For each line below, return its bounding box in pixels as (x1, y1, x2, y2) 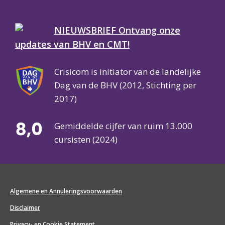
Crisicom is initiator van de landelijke (54, 66, 201, 77)
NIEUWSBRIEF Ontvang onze (54, 24, 180, 36)
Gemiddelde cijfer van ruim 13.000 (54, 120, 192, 132)
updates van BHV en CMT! (15, 38, 130, 50)
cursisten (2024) (54, 134, 118, 145)
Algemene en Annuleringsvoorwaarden (10, 186, 122, 195)
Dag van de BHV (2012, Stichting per (54, 79, 196, 91)
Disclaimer (10, 203, 40, 212)
